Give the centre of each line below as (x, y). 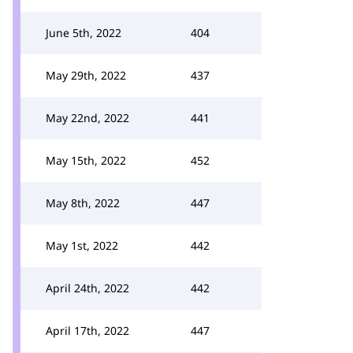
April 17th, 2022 (87, 331)
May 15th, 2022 (86, 160)
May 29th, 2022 (86, 75)
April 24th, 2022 (87, 288)
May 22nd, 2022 (87, 118)
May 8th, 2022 (83, 203)
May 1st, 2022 (82, 245)
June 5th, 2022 (84, 33)
